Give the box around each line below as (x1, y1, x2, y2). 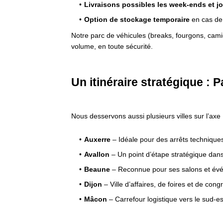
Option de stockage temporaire (84, 15, 190, 24)
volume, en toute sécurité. (71, 42, 153, 51)
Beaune (84, 165, 110, 174)
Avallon (84, 150, 110, 159)
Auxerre (84, 135, 111, 144)
